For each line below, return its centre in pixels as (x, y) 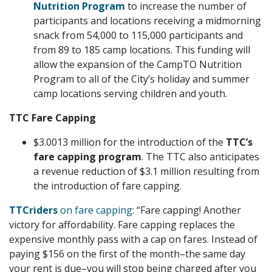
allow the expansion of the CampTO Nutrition (138, 64)
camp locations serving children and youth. (130, 93)
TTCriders (33, 210)
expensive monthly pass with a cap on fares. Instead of (133, 239)
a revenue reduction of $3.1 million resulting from (146, 171)
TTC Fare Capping (53, 117)
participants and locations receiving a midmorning (147, 20)
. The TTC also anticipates (200, 156)
